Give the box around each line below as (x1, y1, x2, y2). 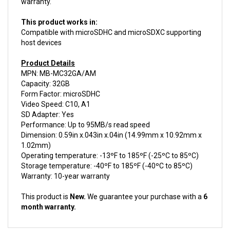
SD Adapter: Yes (21, 99, 74, 107)
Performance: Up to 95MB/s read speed (21, 109, 150, 118)
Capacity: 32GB (21, 68, 70, 76)
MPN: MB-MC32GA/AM (21, 58, 96, 66)
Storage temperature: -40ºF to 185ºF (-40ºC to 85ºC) (21, 150, 193, 159)
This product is (21, 181, 70, 189)
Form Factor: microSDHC (21, 79, 100, 87)
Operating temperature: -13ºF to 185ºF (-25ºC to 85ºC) (21, 140, 199, 148)
